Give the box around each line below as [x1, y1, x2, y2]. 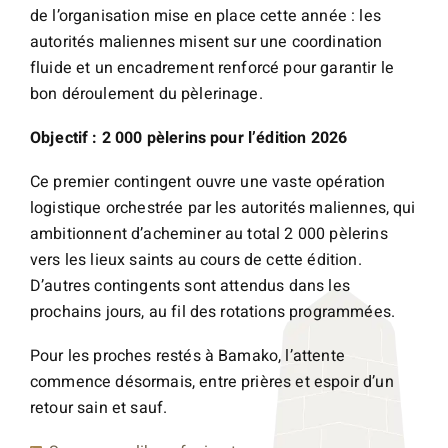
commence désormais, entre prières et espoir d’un [30, 370, 394, 394]
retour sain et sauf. [30, 396, 168, 420]
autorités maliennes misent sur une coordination [30, 30, 383, 54]
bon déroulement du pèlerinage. [30, 82, 263, 106]
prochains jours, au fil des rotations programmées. [30, 300, 396, 324]
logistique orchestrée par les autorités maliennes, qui [30, 196, 416, 220]
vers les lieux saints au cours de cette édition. [30, 248, 362, 272]
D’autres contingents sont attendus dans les [30, 274, 350, 298]
